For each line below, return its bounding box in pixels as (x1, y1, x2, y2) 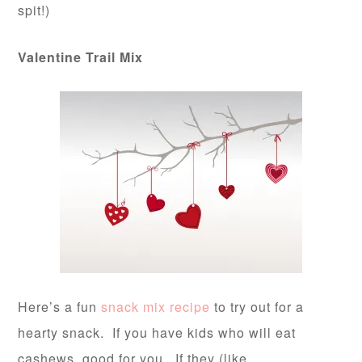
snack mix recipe (101, 297, 215, 316)
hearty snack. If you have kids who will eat (18, 323, 297, 342)
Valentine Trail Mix (18, 48, 144, 66)
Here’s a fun (18, 297, 102, 316)
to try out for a (214, 297, 305, 316)
